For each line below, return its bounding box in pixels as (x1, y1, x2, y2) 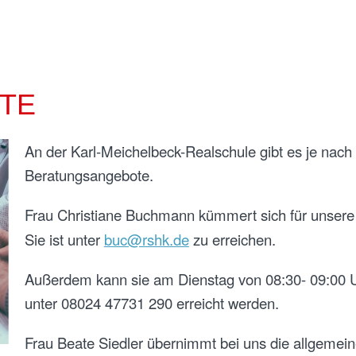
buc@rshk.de (103, 228, 189, 250)
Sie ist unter (24, 228, 104, 250)
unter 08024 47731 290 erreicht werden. (24, 292, 279, 313)
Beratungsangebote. (24, 164, 157, 185)
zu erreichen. (188, 228, 276, 250)
